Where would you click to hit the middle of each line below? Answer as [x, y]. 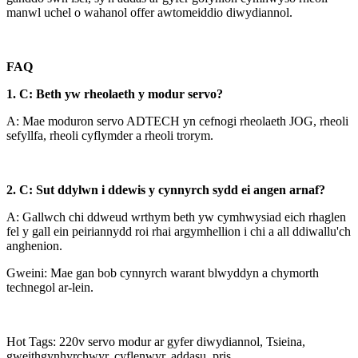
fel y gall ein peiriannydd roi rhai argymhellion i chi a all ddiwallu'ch [179, 231]
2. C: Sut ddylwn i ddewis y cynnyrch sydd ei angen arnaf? [166, 189]
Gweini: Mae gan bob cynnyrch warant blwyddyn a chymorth [163, 272]
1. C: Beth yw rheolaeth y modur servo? [115, 93]
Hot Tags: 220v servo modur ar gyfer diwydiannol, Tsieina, [156, 341]
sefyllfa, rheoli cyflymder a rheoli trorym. [110, 135]
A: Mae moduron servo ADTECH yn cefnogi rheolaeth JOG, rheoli [177, 121]
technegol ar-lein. [50, 287]
